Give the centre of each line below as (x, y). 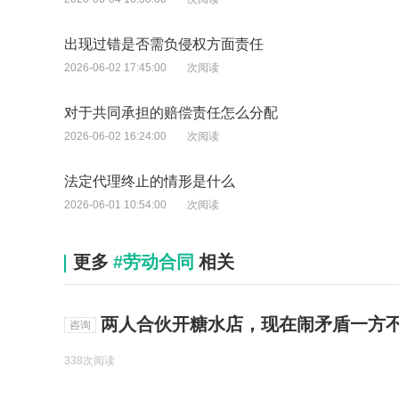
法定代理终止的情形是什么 (150, 182)
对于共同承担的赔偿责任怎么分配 (171, 113)
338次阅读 (90, 361)
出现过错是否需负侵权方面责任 (164, 45)
